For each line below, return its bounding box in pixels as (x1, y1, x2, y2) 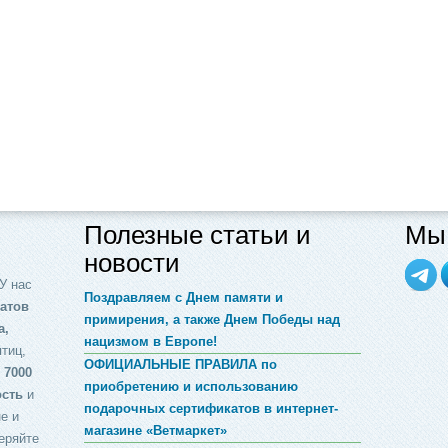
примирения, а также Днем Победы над (83, 311, 340, 327)
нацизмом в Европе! (83, 333, 217, 349)
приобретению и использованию (83, 378, 298, 394)
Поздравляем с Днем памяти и (83, 289, 283, 305)
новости (83, 247, 180, 278)
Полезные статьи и (83, 219, 311, 250)
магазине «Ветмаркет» (83, 422, 227, 438)
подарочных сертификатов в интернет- (83, 400, 338, 416)
